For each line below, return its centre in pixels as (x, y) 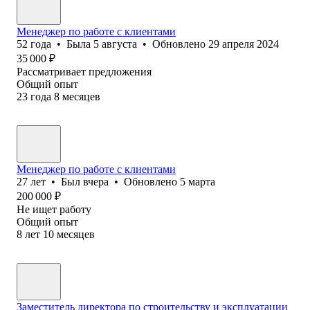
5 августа (115, 44)
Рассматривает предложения (84, 71)
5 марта (198, 181)
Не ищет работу (54, 209)
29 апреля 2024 (244, 44)
